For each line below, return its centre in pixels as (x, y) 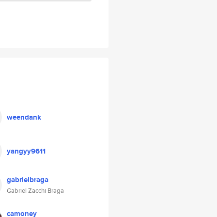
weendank (24, 117)
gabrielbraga (28, 180)
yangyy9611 (26, 151)
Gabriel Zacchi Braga (35, 191)
